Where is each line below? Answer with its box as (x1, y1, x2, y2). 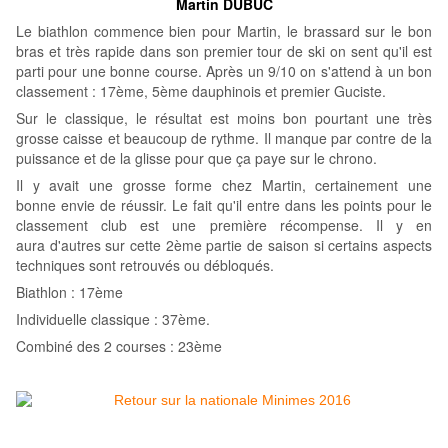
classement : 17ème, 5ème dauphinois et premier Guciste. (16, 81, 390, 102)
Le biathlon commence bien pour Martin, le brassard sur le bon (16, 21, 432, 42)
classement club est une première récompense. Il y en (16, 215, 432, 236)
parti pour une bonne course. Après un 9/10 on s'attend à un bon (16, 61, 432, 82)
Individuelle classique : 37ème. (16, 309, 214, 330)
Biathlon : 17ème (16, 282, 123, 303)
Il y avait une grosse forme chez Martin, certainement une (16, 175, 432, 196)
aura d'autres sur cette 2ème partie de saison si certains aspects (16, 235, 432, 256)
